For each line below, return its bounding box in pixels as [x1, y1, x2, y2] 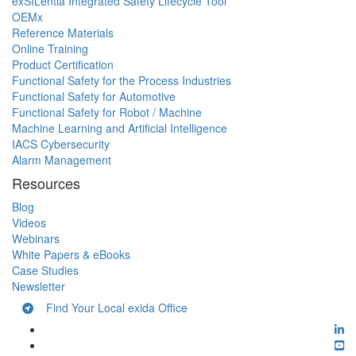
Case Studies [12, 262, 79, 279]
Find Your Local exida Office [33, 300, 188, 316]
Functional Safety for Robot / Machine [12, 104, 202, 121]
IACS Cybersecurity [12, 136, 110, 153]
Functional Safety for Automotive [12, 88, 176, 105]
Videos [12, 215, 46, 231]
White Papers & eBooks [12, 246, 130, 263]
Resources [12, 172, 80, 194]
